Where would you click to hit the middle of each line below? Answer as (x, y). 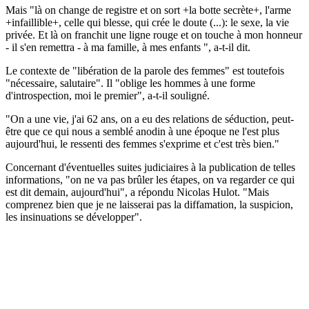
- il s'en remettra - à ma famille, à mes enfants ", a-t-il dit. (128, 47)
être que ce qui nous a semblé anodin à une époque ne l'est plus (142, 131)
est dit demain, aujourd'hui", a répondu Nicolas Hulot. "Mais (137, 192)
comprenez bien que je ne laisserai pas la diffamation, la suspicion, (149, 204)
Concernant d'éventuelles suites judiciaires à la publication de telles (150, 167)
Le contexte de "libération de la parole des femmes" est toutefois (145, 70)
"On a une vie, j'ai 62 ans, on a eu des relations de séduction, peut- (150, 119)
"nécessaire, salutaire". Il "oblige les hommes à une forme (130, 83)
